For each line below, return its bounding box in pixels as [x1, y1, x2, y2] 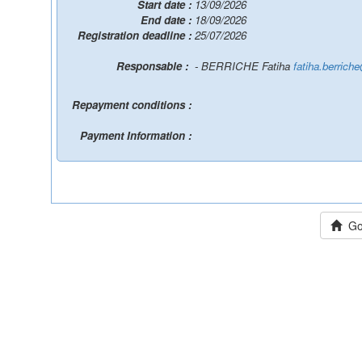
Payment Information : [80, 128, 195, 143]
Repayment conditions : [72, 97, 195, 112]
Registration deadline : [78, 27, 195, 43]
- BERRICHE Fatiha [195, 58, 293, 74]
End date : [141, 12, 195, 27]
